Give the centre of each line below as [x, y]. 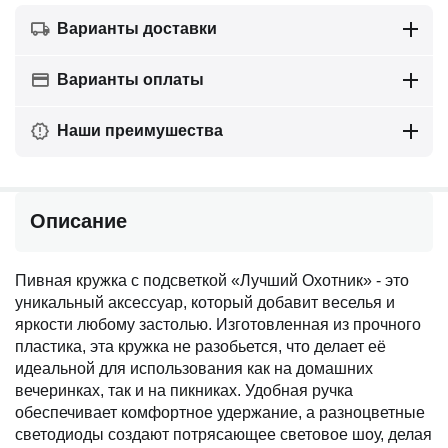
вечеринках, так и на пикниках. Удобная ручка [184, 390]
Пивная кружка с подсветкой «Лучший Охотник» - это [212, 280]
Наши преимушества [140, 130]
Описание [78, 221]
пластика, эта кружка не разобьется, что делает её [200, 346]
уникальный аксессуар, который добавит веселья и [205, 302]
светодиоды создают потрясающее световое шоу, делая [223, 434]
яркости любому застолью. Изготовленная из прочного [218, 324]
